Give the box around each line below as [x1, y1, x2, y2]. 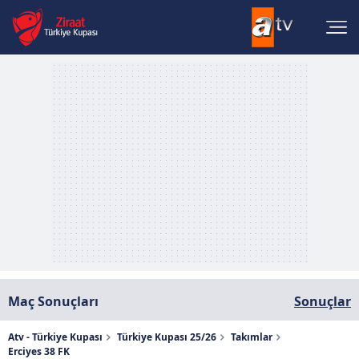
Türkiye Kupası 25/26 [117, 330, 216, 344]
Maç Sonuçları [8, 292, 99, 310]
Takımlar [231, 330, 272, 344]
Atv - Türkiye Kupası [8, 330, 103, 344]
